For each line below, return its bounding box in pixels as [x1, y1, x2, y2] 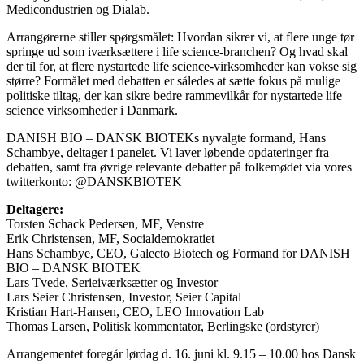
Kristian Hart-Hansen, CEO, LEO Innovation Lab [6, 305, 264, 319]
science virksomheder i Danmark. [6, 103, 178, 118]
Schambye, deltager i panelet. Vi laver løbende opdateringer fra [6, 145, 329, 160]
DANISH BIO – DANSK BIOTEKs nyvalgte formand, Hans [6, 131, 326, 145]
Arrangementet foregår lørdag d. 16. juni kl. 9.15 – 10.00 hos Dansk [6, 347, 356, 362]
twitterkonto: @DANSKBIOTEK [6, 175, 182, 189]
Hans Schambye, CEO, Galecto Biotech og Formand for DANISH [6, 246, 350, 261]
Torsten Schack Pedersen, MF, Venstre [6, 217, 204, 232]
